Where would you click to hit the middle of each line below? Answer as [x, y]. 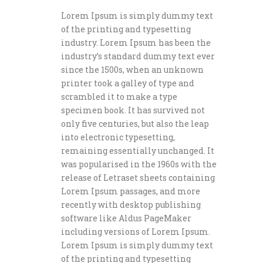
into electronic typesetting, [118, 137]
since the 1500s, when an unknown [132, 70]
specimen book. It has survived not [133, 110]
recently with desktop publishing [131, 205]
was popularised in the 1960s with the [139, 164]
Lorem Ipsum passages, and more [131, 191]
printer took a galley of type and [128, 83]
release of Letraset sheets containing [138, 178]
